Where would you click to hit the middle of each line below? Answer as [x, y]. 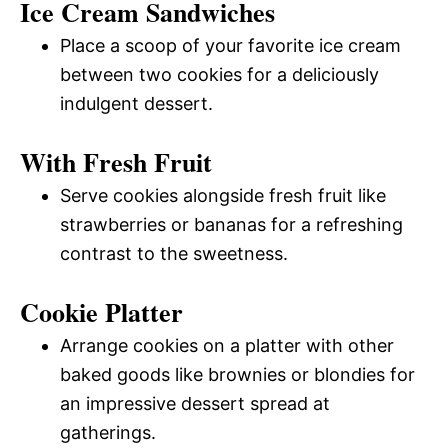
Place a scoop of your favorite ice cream [230, 45]
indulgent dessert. [136, 103]
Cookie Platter [101, 311]
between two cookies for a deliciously [219, 74]
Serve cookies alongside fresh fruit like [223, 195]
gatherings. [108, 432]
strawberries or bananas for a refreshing [231, 224]
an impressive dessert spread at [195, 403]
